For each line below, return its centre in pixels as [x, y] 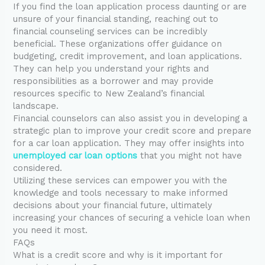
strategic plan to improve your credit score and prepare [132, 131]
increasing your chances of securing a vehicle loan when [132, 218]
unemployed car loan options [75, 156]
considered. [38, 168]
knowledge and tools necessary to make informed [121, 193]
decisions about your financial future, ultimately [113, 206]
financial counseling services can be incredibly [111, 32]
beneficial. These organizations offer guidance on [118, 44]
